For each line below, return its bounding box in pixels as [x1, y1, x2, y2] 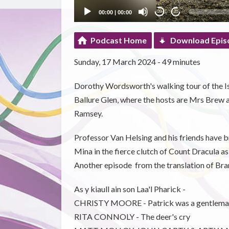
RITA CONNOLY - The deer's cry [74, 211, 190, 221]
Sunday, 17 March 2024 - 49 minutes [74, 56, 200, 66]
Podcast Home [90, 35, 147, 45]
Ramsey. [74, 108, 103, 118]
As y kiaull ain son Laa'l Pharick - [74, 184, 186, 194]
